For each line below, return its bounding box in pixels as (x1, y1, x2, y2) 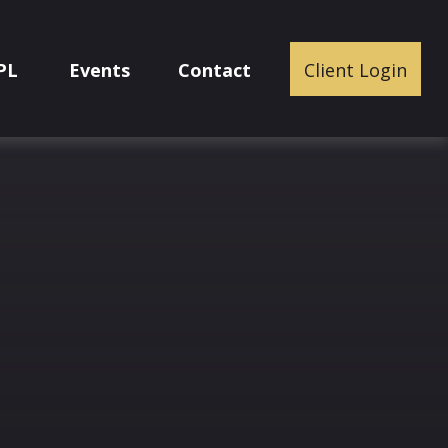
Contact (178, 57, 252, 82)
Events (69, 57, 131, 82)
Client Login (304, 57, 408, 82)
